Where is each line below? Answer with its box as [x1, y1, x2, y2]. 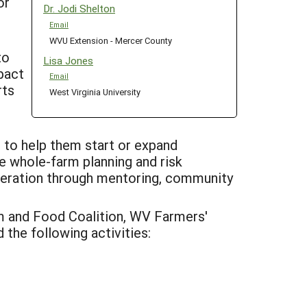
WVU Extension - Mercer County [49, 34, 172, 46]
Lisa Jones [43, 53, 93, 67]
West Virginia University [49, 85, 140, 97]
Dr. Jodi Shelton [43, 1, 115, 16]
